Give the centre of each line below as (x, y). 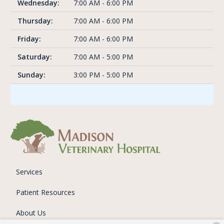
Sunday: (31, 75)
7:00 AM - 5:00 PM (103, 57)
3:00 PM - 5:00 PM (103, 75)
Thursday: (35, 21)
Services (29, 171)
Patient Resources (45, 192)
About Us (31, 212)
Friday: (29, 39)
